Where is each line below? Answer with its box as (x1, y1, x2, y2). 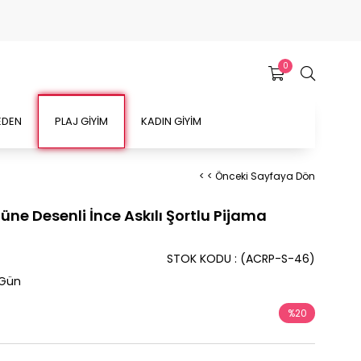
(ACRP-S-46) (240, 251, 315, 267)
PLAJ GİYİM (55, 114, 108, 129)
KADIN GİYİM (141, 114, 201, 129)
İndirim (280, 326, 314, 340)
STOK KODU (167, 251, 231, 267)
